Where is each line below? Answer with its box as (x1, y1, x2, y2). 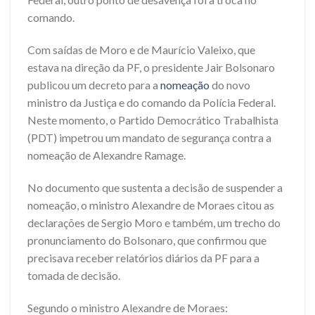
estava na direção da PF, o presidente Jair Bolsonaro (27, 60, 275, 75)
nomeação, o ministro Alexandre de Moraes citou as (27, 198, 274, 212)
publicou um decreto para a (27, 78, 160, 92)
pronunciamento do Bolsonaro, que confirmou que (27, 233, 266, 247)
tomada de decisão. (27, 269, 120, 283)
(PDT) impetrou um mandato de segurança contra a (27, 131, 271, 145)
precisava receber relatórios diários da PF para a (27, 251, 259, 265)
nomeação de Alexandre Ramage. (27, 148, 186, 162)
